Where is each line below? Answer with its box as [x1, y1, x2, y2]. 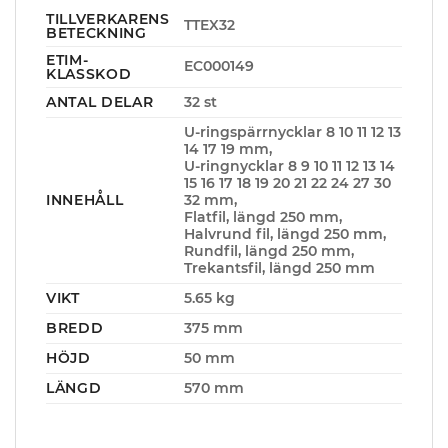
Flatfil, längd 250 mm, [183, 208, 342, 225]
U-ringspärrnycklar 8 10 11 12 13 [183, 123, 401, 140]
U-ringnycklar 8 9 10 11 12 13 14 [183, 157, 395, 174]
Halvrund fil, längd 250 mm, [183, 225, 386, 242]
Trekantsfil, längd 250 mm [183, 259, 375, 276]
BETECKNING [46, 24, 147, 41]
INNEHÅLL [46, 191, 124, 208]
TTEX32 [183, 16, 235, 33]
